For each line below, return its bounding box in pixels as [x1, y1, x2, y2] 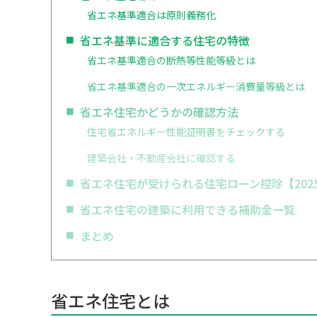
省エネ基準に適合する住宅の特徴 [80, 32, 250, 50]
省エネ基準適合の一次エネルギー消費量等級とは [87, 79, 305, 94]
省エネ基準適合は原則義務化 [87, 8, 216, 23]
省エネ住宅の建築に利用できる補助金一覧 [80, 201, 295, 219]
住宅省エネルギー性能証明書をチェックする [87, 125, 285, 139]
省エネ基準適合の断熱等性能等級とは [87, 53, 255, 68]
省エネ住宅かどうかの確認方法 [80, 103, 238, 121]
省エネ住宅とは [51, 288, 170, 313]
